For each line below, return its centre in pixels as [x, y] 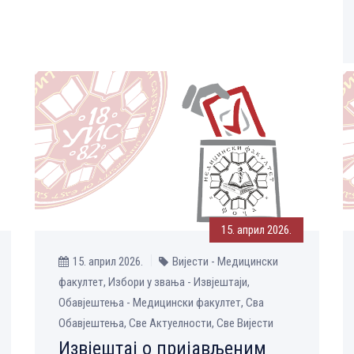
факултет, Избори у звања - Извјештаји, [154, 282]
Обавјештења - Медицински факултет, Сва [161, 302]
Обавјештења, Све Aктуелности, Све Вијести [166, 323]
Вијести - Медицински [225, 261]
